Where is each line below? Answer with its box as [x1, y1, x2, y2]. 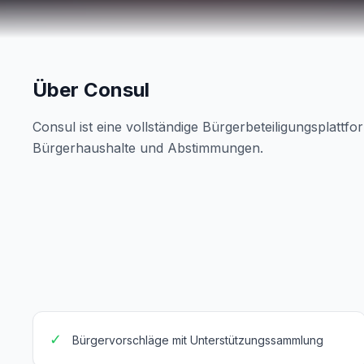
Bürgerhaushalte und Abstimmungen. [32, 140, 263, 156]
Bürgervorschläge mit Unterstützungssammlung [72, 333, 323, 347]
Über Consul [32, 78, 149, 102]
